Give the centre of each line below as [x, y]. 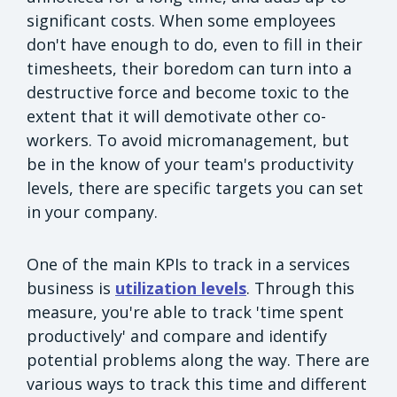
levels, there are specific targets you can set [195, 187]
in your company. [92, 211]
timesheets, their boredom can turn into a [189, 68]
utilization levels [181, 288]
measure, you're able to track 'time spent [185, 311]
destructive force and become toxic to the [188, 92]
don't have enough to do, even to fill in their [195, 44]
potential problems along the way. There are [198, 359]
